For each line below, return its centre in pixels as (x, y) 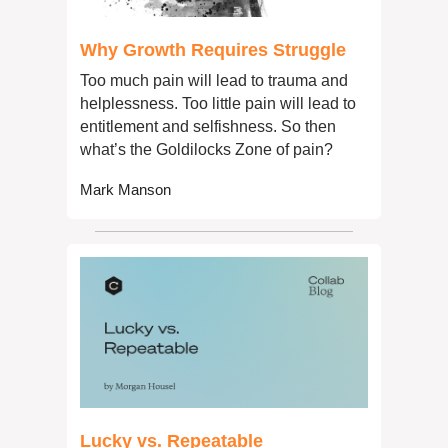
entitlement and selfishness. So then (208, 126)
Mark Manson (125, 189)
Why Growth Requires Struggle (213, 49)
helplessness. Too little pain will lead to (218, 103)
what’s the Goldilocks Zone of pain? (206, 149)
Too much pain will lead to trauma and (214, 80)
